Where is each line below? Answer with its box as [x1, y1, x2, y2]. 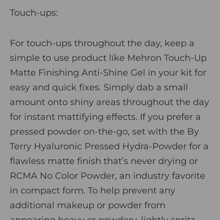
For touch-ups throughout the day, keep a [10, 37, 194, 49]
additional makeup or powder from [10, 199, 165, 211]
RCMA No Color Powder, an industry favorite [10, 170, 205, 181]
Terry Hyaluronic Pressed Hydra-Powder [10, 140, 187, 152]
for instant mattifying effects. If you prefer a [10, 111, 201, 122]
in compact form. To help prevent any [10, 185, 175, 196]
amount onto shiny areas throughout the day [10, 96, 209, 108]
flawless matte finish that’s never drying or [10, 155, 198, 166]
